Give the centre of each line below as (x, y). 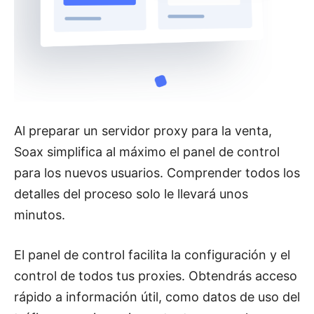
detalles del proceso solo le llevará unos (131, 194)
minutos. (40, 215)
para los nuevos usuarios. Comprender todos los (157, 173)
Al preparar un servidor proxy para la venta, (143, 131)
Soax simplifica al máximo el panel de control (147, 152)
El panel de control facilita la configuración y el (152, 255)
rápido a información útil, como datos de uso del (157, 297)
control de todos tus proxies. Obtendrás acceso (156, 276)
